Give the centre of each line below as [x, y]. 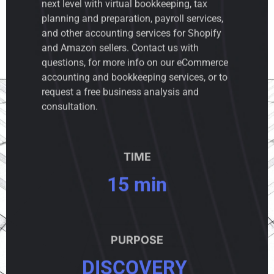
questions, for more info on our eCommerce [135, 62]
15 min [137, 184]
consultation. [70, 106]
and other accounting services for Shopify [131, 33]
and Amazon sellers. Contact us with [120, 48]
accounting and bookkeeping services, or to [135, 77]
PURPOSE [137, 240]
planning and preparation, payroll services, [132, 18]
